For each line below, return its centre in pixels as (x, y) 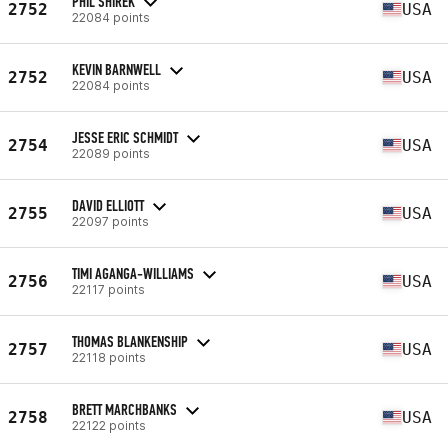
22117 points (108, 289)
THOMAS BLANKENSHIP (130, 341)
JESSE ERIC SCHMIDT (125, 137)
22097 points (110, 221)
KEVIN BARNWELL (116, 69)
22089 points (111, 153)
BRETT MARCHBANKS (124, 409)
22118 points (109, 357)
